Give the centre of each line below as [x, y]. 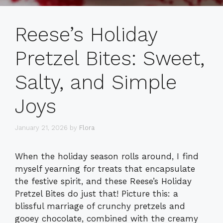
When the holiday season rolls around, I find [107, 156]
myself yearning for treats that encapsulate [105, 168]
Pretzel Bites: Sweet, [110, 59]
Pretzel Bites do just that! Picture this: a [97, 193]
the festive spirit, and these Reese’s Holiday [103, 181]
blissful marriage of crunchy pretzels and [100, 206]
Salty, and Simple [96, 83]
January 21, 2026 [41, 127]
